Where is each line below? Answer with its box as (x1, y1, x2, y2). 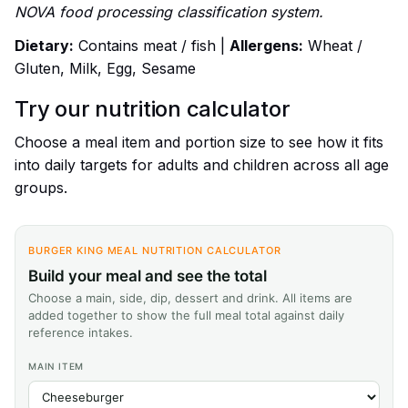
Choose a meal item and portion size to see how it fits (15, 133, 383, 152)
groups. (15, 178, 67, 198)
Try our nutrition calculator (15, 96, 291, 123)
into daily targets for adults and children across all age (15, 156, 389, 175)
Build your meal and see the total (28, 267, 267, 286)
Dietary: (15, 36, 74, 56)
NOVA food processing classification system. (15, 3, 323, 22)
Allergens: (229, 36, 303, 56)
